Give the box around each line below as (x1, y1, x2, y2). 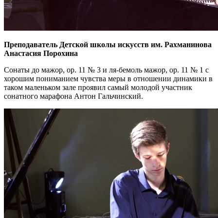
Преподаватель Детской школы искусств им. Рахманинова (4, 40, 212, 49)
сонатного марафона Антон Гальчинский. (4, 91, 143, 100)
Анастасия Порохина (4, 49, 78, 57)
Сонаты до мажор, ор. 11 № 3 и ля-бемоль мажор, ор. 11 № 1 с (4, 65, 209, 74)
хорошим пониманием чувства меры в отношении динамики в (4, 74, 213, 83)
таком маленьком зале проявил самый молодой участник (4, 83, 192, 91)
